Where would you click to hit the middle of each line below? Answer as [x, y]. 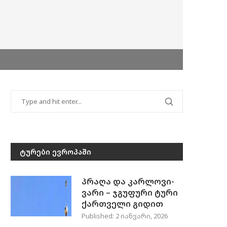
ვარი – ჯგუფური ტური [130, 193]
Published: [98, 216]
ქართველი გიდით [122, 204]
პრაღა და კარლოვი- [128, 181]
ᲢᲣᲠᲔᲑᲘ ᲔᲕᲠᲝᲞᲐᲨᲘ [55, 152]
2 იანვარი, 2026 [141, 216]
